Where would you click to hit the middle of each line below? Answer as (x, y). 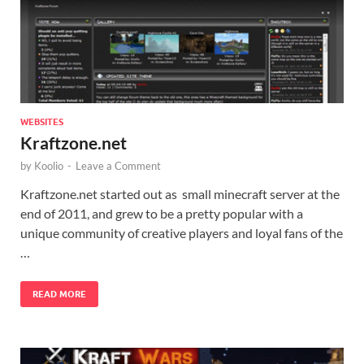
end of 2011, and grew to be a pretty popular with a (162, 213)
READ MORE (59, 294)
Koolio (49, 165)
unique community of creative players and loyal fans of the (182, 232)
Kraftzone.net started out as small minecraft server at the (180, 193)
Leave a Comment (118, 165)
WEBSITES (42, 121)
